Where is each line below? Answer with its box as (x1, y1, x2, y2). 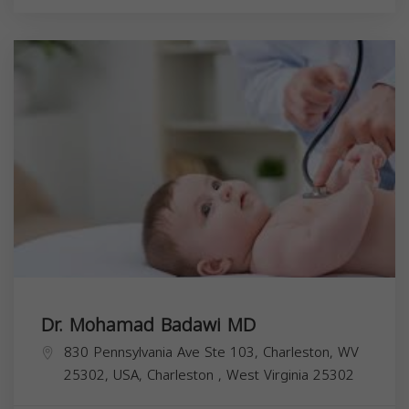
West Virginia (226, 362, 313, 389)
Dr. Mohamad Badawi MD (41, 308, 256, 343)
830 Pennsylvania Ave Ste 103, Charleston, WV (64, 340, 359, 366)
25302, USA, (64, 362, 147, 389)
